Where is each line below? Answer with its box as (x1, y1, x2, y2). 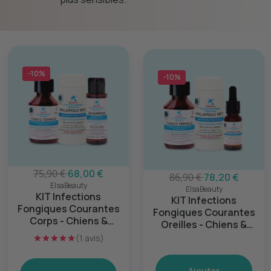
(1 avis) (75, 232, 104, 244)
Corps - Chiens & (29, 214, 108, 227)
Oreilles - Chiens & (161, 218, 247, 231)
